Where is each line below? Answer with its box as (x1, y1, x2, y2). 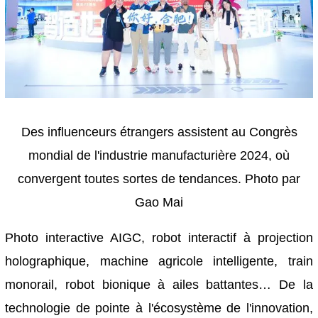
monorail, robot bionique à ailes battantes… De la (5, 277, 313, 292)
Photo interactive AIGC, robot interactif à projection (5, 230, 313, 245)
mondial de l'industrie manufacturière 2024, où (28, 148, 290, 163)
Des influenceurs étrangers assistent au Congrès (21, 125, 297, 140)
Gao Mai (135, 195, 183, 210)
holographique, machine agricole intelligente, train (5, 253, 313, 268)
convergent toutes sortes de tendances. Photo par (18, 172, 300, 187)
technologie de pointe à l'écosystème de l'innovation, (5, 300, 313, 315)
